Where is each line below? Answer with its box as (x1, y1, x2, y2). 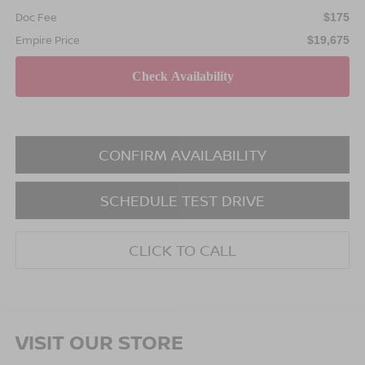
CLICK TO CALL (129, 240, 236, 260)
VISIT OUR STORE (15, 328, 183, 355)
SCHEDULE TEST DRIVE (100, 190, 265, 210)
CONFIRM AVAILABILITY (99, 144, 266, 165)
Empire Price (15, 32, 80, 47)
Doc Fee (15, 9, 57, 24)
